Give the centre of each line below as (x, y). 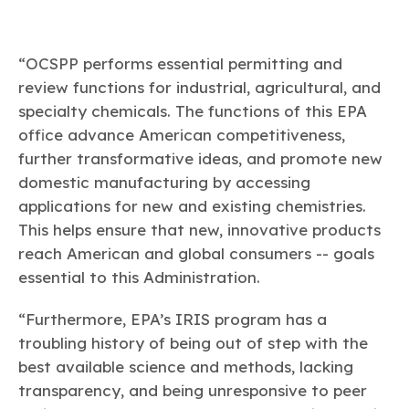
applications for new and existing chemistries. (192, 205)
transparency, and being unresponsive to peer (193, 390)
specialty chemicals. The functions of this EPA (193, 110)
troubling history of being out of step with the (193, 342)
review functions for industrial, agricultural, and (199, 87)
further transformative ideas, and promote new (200, 158)
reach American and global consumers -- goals (196, 253)
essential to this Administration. (139, 277)
